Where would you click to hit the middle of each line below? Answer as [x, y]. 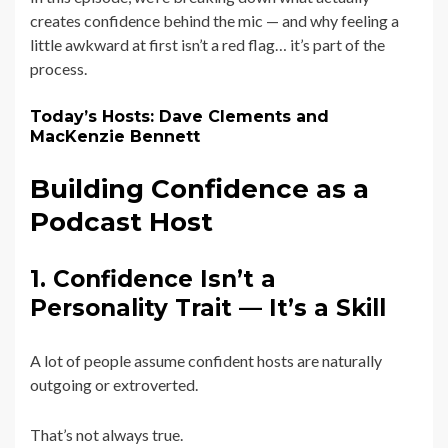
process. [58, 69]
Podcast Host [121, 222]
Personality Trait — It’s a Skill [208, 308]
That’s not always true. [106, 435]
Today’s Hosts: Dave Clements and [179, 117]
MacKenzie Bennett [115, 137]
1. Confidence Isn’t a [153, 279]
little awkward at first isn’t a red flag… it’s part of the [207, 45]
